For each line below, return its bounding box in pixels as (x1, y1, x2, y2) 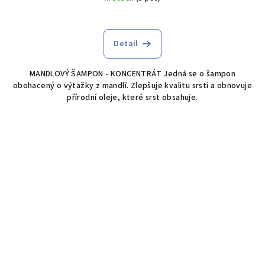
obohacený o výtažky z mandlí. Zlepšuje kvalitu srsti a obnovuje (12, 79, 253, 92)
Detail (114, 37, 138, 50)
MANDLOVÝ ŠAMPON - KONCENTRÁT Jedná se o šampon (29, 67, 236, 80)
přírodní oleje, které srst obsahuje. (67, 91, 198, 104)
